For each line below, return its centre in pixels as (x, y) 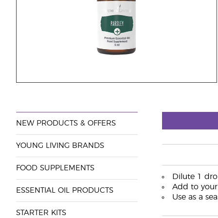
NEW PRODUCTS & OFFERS (66, 123)
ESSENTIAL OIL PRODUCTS (64, 191)
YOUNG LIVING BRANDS (60, 146)
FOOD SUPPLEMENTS (55, 168)
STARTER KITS (41, 213)
